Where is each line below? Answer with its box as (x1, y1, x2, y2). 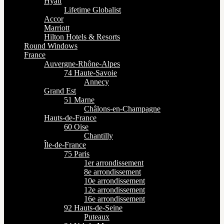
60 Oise (64, 122, 88, 131)
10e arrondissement (84, 176, 145, 185)
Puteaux (84, 212, 109, 221)
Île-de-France (44, 140, 86, 149)
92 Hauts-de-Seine (64, 203, 122, 212)
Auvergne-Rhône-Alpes (44, 59, 120, 68)
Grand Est (44, 86, 76, 95)
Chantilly (84, 131, 113, 140)
